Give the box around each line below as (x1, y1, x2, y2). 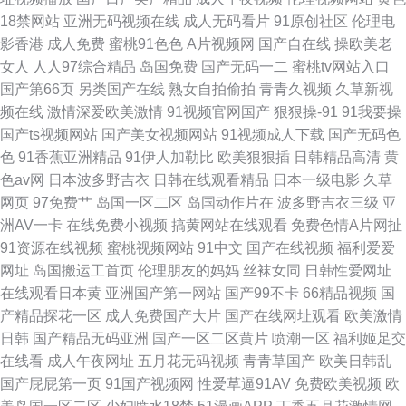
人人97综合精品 (33, 59, 136, 74)
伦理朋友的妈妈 (138, 263, 239, 278)
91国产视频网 (105, 376, 194, 391)
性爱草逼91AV (198, 376, 291, 391)
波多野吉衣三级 (277, 195, 379, 210)
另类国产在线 (78, 82, 165, 97)
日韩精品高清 (294, 150, 381, 165)
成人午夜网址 (47, 353, 134, 369)
